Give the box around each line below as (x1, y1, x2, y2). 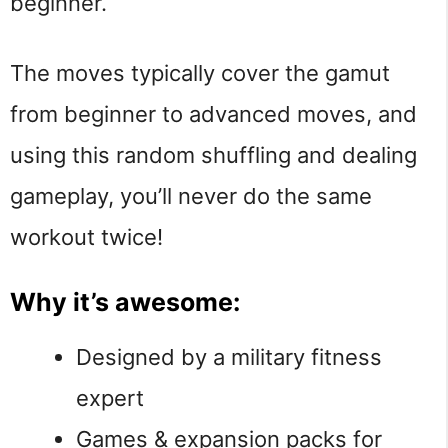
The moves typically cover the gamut (10, 60, 390, 87)
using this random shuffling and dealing (10, 142, 417, 169)
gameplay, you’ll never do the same (10, 183, 372, 210)
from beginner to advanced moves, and (10, 101, 417, 128)
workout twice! (10, 224, 163, 251)
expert (76, 384, 144, 411)
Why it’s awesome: (10, 286, 240, 317)
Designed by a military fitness (76, 343, 382, 370)
